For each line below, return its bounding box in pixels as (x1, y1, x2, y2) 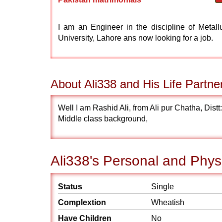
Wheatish (151, 198, 184, 207)
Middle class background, (58, 114, 148, 123)
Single (151, 182, 174, 191)
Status (58, 182, 82, 191)
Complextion (58, 198, 106, 207)
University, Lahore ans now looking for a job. (58, 34, 213, 42)
